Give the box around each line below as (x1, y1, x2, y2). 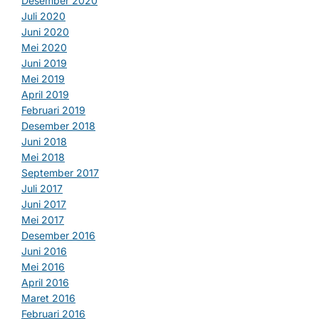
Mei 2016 (21, 261, 65, 273)
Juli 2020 (21, 10, 66, 22)
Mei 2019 (21, 73, 65, 85)
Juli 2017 (21, 182, 63, 194)
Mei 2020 (21, 41, 67, 53)
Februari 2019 (21, 104, 85, 116)
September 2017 (21, 167, 99, 179)
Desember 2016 (21, 229, 95, 241)
